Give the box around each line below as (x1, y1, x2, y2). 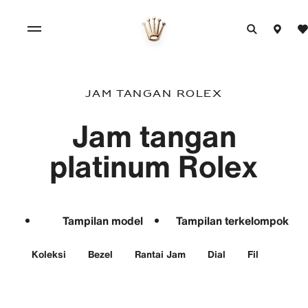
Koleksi (32, 247, 66, 262)
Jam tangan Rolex (85, 86, 223, 103)
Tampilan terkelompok (176, 212, 289, 230)
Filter (247, 247, 271, 262)
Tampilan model (63, 212, 144, 230)
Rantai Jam (135, 247, 186, 262)
